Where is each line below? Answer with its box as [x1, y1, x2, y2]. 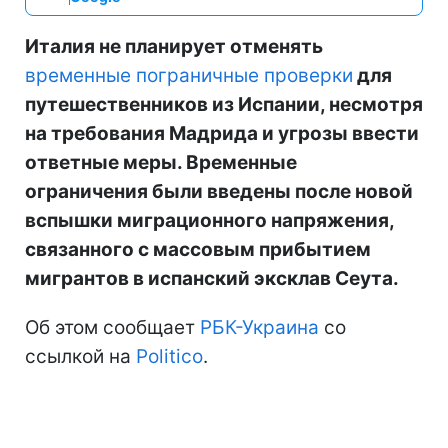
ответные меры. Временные [25, 150, 297, 174]
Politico [136, 344, 203, 368]
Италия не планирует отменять [25, 34, 323, 58]
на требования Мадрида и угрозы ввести [25, 121, 419, 145]
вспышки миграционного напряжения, [25, 208, 394, 232]
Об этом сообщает [25, 315, 200, 339]
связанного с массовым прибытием [25, 237, 371, 261]
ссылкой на [25, 344, 136, 368]
